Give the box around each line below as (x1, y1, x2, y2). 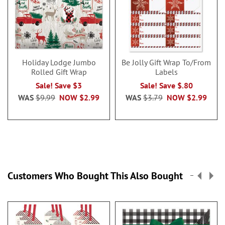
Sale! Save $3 (36, 80, 82, 90)
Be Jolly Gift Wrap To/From (122, 57, 211, 67)
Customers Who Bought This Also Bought (8, 169, 183, 182)
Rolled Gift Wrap (31, 67, 87, 77)
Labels (155, 67, 178, 77)
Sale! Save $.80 (140, 80, 193, 90)
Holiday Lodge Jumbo (22, 57, 96, 67)
